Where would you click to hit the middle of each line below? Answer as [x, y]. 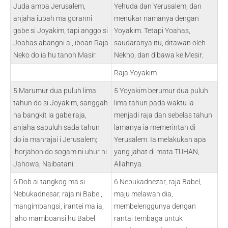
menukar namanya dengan [156, 18]
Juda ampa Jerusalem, [49, 6]
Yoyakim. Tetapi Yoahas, [152, 31]
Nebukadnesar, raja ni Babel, [58, 194]
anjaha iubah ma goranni [53, 18]
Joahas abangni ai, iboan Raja [61, 43]
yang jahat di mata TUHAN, [157, 152]
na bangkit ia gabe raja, [50, 115]
